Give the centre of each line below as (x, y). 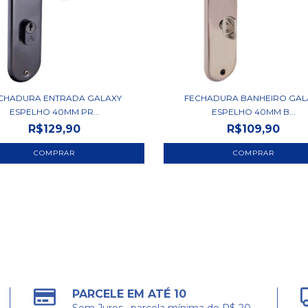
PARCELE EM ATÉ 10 (130, 294)
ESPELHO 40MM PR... (54, 112)
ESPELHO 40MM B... (253, 112)
